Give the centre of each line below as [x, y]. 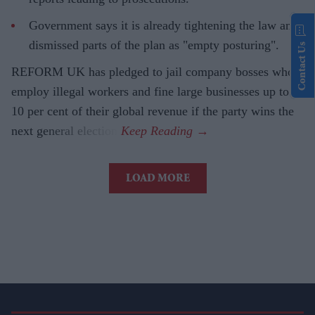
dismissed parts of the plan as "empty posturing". [154, 45]
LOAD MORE [157, 179]
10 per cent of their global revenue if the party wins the [153, 111]
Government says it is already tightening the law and [163, 25]
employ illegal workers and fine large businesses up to [150, 91]
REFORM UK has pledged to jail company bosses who [153, 71]
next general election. [66, 130]
